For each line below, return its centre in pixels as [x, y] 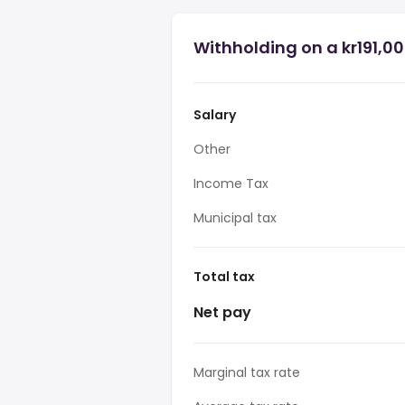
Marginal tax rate [247, 372]
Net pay [222, 312]
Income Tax [231, 184]
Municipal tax [235, 218]
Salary [215, 115]
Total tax [224, 277]
